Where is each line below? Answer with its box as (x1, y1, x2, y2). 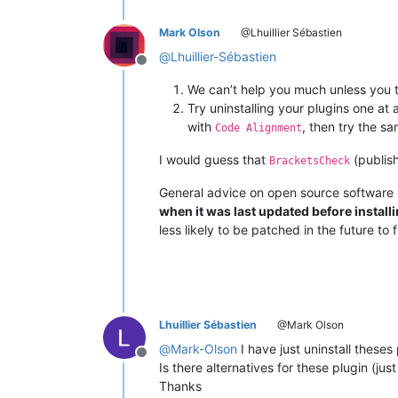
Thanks (159, 378, 202, 394)
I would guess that (159, 151, 269, 167)
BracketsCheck (269, 154, 350, 167)
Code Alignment (215, 121, 302, 134)
